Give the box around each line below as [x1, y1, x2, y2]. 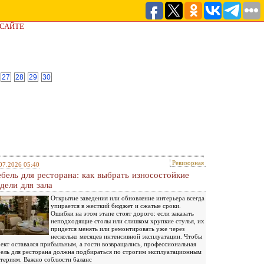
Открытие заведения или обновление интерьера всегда [51, 194, 204, 202]
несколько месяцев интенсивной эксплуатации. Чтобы [51, 232, 202, 240]
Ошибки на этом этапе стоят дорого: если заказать [51, 209, 194, 217]
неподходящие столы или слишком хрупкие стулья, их [51, 217, 204, 225]
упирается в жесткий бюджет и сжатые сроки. [51, 202, 181, 209]
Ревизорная [172, 159, 204, 166]
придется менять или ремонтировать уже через [51, 225, 184, 232]
